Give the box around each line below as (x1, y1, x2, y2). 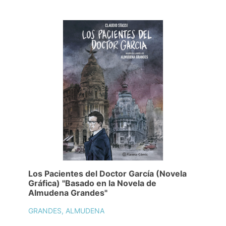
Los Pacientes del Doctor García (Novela (28, 168, 187, 179)
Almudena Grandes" (28, 188, 107, 198)
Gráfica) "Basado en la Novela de (28, 178, 156, 188)
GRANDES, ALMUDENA (28, 206, 104, 215)
